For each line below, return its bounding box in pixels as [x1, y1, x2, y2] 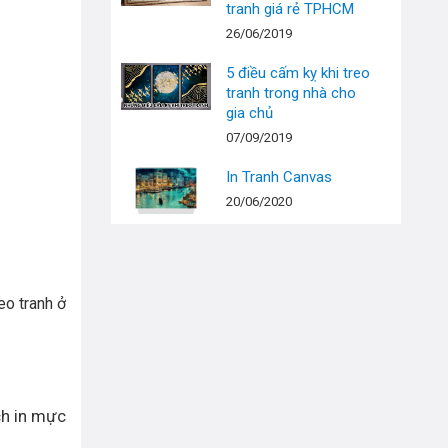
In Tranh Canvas [226, 167, 332, 186]
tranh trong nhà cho [226, 83, 356, 102]
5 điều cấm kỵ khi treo [226, 63, 370, 82]
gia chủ [226, 103, 273, 122]
